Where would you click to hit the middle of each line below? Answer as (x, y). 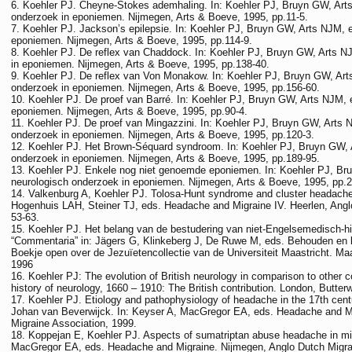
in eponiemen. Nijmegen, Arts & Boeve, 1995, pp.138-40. (140, 64)
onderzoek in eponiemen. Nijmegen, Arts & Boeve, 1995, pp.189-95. (165, 158)
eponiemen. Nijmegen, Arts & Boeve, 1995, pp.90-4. (129, 111)
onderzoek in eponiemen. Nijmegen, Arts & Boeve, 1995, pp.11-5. (159, 17)
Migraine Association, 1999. (74, 323)
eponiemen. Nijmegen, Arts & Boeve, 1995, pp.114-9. (132, 40)
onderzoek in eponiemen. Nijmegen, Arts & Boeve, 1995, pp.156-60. (165, 88)
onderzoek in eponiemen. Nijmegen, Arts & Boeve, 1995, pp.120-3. (163, 135)
